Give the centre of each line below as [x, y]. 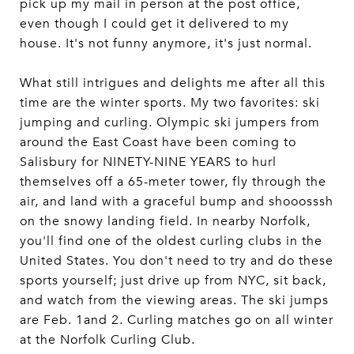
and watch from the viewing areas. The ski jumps [174, 300]
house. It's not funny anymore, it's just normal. [168, 43]
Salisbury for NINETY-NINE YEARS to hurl [148, 162]
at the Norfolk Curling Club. [109, 340]
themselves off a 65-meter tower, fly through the [173, 182]
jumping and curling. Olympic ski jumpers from [170, 122]
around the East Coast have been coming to [158, 142]
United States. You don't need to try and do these [177, 261]
